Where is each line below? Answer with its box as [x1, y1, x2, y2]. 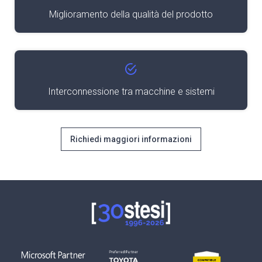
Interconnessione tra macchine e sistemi [47, 86, 215, 97]
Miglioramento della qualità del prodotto [49, 9, 213, 20]
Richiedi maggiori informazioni [70, 135, 192, 144]
